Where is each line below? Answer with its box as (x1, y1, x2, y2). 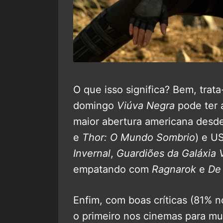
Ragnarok (152, 163, 196, 175)
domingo (73, 99, 117, 111)
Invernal (73, 147, 111, 159)
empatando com (73, 163, 152, 175)
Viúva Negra (117, 99, 175, 111)
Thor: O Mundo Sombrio (82, 131, 195, 143)
